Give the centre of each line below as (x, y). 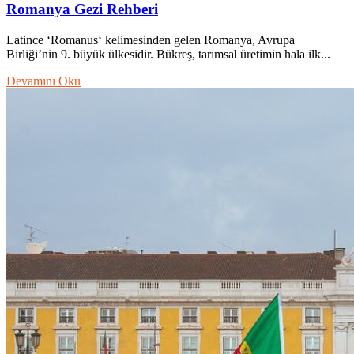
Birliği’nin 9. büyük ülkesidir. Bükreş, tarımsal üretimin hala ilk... (168, 54)
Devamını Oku (43, 81)
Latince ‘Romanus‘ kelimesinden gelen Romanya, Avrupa (151, 40)
